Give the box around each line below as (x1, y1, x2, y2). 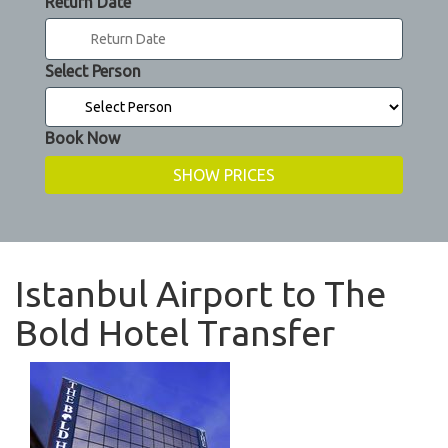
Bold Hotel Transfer (15, 312, 335, 354)
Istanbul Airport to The (15, 273, 386, 315)
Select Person (45, 62, 141, 81)
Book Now (45, 129, 120, 148)
